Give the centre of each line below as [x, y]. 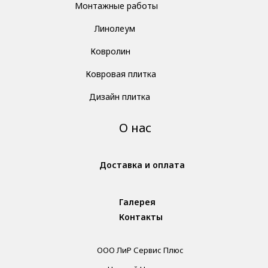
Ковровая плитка [121, 74]
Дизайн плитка [120, 96]
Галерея [137, 202]
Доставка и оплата [142, 165]
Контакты [141, 217]
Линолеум [115, 28]
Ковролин [110, 51]
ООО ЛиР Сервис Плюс [140, 250]
